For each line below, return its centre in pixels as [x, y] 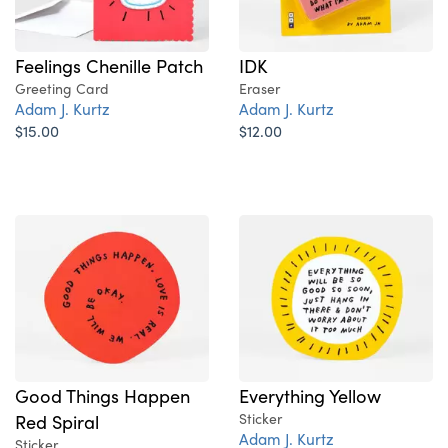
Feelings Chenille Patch [109, 65]
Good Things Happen [102, 395]
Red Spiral [57, 421]
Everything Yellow [310, 395]
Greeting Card [62, 88]
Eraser [259, 88]
